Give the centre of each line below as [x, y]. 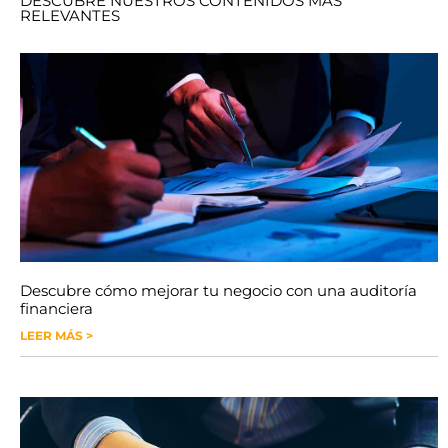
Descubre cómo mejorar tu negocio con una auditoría [218, 291]
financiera [56, 309]
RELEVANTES [70, 16]
